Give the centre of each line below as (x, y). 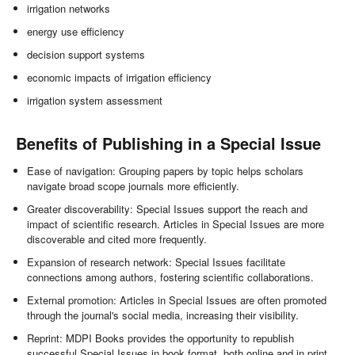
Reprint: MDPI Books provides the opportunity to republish (161, 338)
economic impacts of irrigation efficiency (120, 78)
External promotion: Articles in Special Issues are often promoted (177, 300)
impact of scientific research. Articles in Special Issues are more (176, 224)
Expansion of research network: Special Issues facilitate (157, 262)
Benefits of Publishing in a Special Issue (168, 143)
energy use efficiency (76, 32)
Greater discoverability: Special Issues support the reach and (168, 209)
